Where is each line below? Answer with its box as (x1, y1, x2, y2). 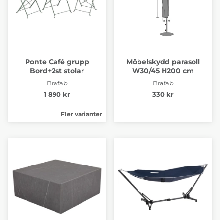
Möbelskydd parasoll (126, 57, 200, 66)
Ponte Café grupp (25, 57, 89, 66)
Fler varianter (61, 110, 102, 118)
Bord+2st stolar (30, 66, 84, 75)
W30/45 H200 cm (132, 66, 194, 75)
